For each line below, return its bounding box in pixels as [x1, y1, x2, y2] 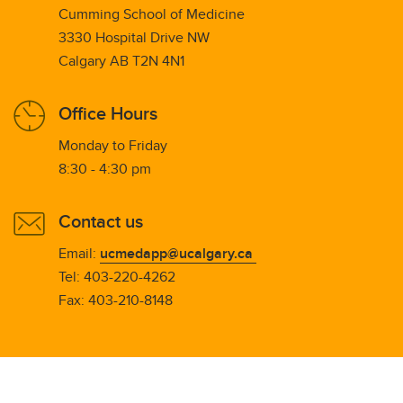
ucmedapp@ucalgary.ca [100, 243, 256, 264]
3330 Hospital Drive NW [58, 27, 220, 49]
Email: [58, 243, 100, 264]
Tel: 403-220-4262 [58, 266, 186, 288]
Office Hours [58, 100, 157, 127]
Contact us [58, 208, 143, 235]
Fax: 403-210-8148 [58, 290, 173, 311]
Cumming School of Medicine [58, 4, 252, 25]
